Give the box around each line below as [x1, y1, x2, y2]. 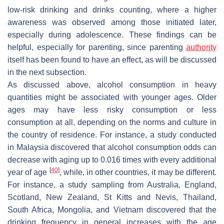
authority [186, 42, 216, 51]
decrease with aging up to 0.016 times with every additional [7, 155, 216, 164]
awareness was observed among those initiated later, [7, 17, 216, 26]
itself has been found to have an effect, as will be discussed [7, 55, 216, 64]
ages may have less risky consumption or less [7, 105, 216, 114]
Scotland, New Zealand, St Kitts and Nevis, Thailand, [7, 192, 216, 201]
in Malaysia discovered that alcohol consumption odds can [7, 142, 216, 151]
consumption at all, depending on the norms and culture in [7, 117, 216, 126]
